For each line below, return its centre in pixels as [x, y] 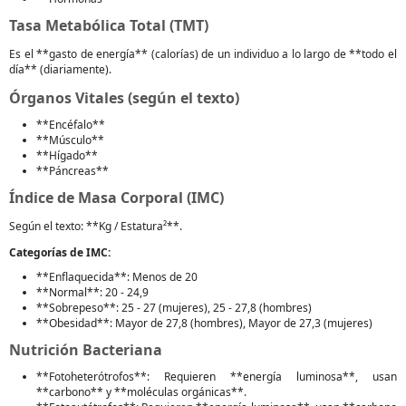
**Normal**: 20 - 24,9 [92, 292]
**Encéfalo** [71, 125]
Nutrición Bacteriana [86, 350]
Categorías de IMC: [60, 252]
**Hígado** [67, 155]
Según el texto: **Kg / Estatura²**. [96, 226]
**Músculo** [70, 140]
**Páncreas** [72, 171]
